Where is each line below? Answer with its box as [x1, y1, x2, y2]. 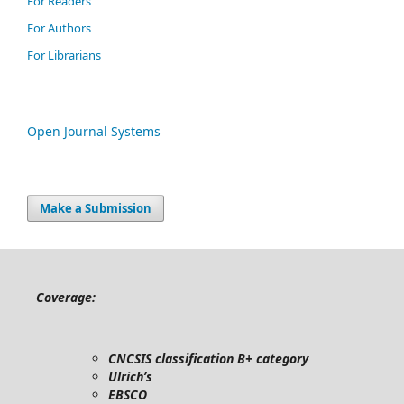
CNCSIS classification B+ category [108, 350, 308, 367]
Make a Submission [40, 200, 151, 216]
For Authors [27, 20, 91, 36]
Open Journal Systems [27, 123, 161, 140]
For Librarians [27, 47, 101, 63]
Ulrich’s [108, 368, 152, 385]
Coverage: [36, 289, 96, 306]
